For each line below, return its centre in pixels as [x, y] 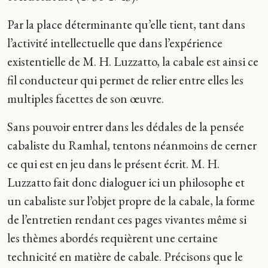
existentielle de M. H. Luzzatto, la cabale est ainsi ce [133, 61]
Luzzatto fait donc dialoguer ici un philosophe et [126, 182]
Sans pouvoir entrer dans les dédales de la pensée [126, 127]
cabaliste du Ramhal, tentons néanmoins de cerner [132, 145]
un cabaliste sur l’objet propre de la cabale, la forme [131, 201]
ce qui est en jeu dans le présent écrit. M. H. [113, 164]
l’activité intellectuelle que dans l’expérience [115, 43]
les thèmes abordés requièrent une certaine [112, 238]
